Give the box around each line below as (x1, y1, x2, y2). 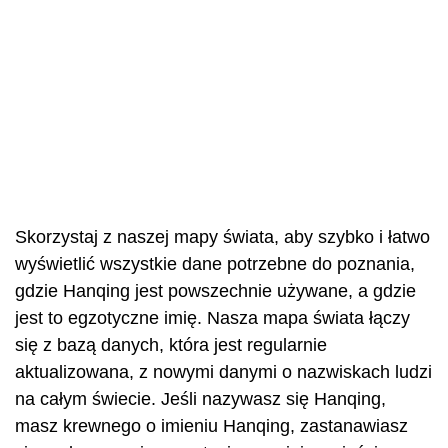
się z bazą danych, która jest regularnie (15, 335, 327, 355)
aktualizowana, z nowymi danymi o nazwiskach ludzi (15, 362, 432, 382)
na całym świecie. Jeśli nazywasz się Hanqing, (15, 389, 386, 409)
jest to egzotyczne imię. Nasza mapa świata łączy (15, 308, 410, 328)
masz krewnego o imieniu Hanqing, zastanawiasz (15, 416, 408, 436)
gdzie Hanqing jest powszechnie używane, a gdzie (15, 281, 416, 301)
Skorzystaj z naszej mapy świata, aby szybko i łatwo (15, 227, 430, 247)
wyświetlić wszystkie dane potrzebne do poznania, (15, 254, 415, 274)
